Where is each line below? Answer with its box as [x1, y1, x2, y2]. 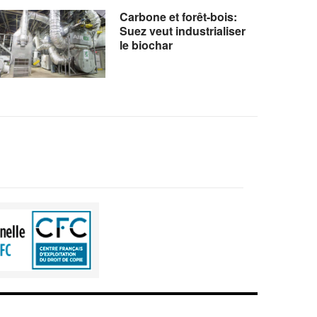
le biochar [120, 36, 173, 53]
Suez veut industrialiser [120, 22, 246, 39]
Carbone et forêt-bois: [120, 8, 238, 25]
